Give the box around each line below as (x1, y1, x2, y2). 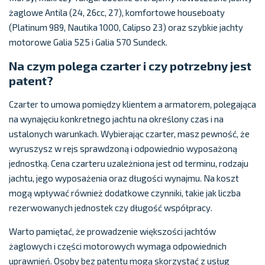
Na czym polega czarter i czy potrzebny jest (9, 59, 251, 73)
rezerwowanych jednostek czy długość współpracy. (9, 202, 212, 213)
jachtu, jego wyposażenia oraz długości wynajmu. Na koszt (9, 173, 239, 183)
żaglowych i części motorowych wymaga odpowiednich (9, 241, 227, 251)
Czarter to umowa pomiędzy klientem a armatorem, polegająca (9, 99, 256, 109)
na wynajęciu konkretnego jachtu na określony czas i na (9, 114, 224, 124)
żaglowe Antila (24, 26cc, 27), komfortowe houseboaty (9, 7, 225, 18)
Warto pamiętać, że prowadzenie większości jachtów (9, 226, 216, 237)
